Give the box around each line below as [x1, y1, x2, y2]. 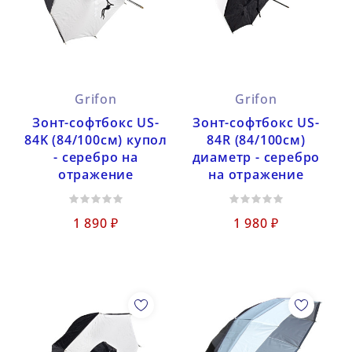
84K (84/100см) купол [24, 131, 167, 148]
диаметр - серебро [192, 148, 321, 166]
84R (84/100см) [207, 131, 306, 148]
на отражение [208, 166, 304, 183]
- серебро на [53, 148, 138, 166]
